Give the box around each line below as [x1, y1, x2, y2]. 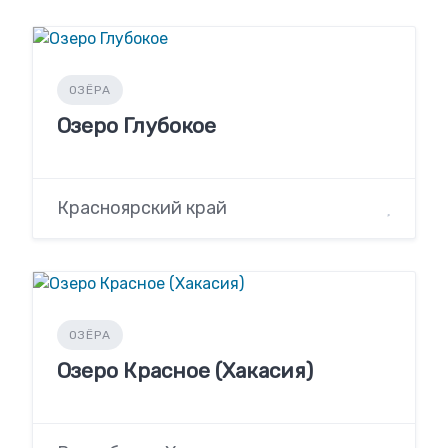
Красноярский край [57, 196, 227, 219]
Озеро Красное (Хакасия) [57, 357, 313, 383]
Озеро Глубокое [57, 112, 216, 138]
